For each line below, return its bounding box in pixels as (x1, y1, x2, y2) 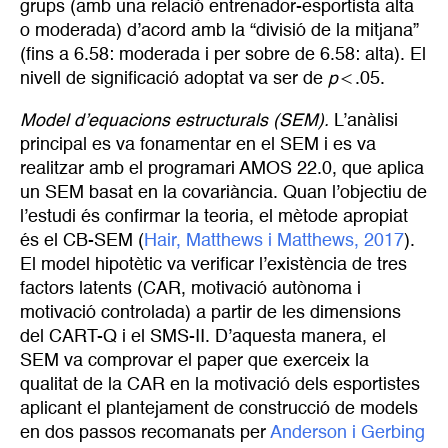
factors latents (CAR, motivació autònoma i (20, 279, 361, 298)
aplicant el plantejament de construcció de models (20, 399, 418, 418)
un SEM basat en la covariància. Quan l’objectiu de (20, 183, 427, 202)
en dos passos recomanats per (20, 423, 270, 442)
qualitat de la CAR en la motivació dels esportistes (20, 375, 420, 394)
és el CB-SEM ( (20, 231, 144, 250)
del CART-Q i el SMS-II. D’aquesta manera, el (20, 327, 386, 346)
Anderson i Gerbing (270, 423, 425, 442)
